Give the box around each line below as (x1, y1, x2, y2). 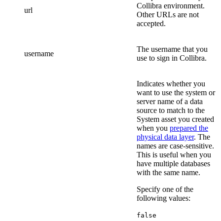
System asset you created (137, 115, 214, 124)
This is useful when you (137, 150, 211, 159)
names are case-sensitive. (137, 142, 214, 150)
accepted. (137, 19, 166, 28)
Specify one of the (137, 185, 193, 194)
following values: (137, 194, 190, 203)
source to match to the (137, 106, 205, 115)
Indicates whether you (137, 79, 205, 88)
